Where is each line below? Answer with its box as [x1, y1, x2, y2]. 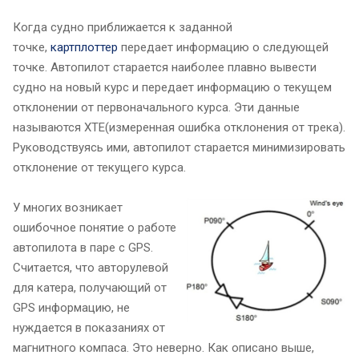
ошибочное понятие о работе [13, 220, 176, 235]
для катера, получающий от [13, 280, 167, 295]
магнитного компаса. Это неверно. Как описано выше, [13, 340, 314, 355]
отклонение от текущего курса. [13, 159, 186, 175]
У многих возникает [13, 200, 123, 215]
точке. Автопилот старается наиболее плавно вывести [13, 59, 317, 75]
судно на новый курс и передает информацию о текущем [13, 79, 332, 95]
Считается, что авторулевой [13, 260, 168, 275]
